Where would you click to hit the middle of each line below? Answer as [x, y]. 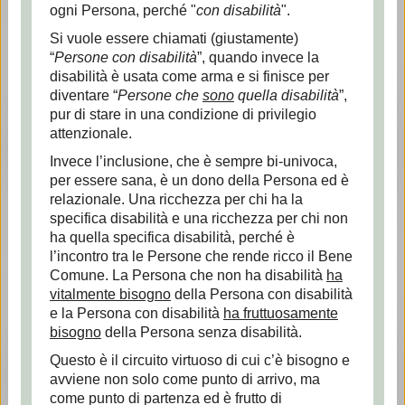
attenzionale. [90, 133]
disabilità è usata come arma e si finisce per [189, 76]
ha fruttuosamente [280, 313]
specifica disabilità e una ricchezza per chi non [198, 218]
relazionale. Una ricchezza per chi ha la [176, 199]
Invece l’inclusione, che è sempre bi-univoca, [193, 161]
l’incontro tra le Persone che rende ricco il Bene [201, 256]
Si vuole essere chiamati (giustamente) [174, 38]
